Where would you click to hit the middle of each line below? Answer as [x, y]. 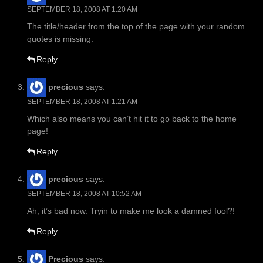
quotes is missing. [60, 39]
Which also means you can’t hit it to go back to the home [132, 119]
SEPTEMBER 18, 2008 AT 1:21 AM [82, 102]
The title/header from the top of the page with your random [136, 27]
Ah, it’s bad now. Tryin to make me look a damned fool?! [131, 211]
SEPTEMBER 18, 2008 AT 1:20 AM [82, 10]
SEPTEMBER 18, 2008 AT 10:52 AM [84, 194]
